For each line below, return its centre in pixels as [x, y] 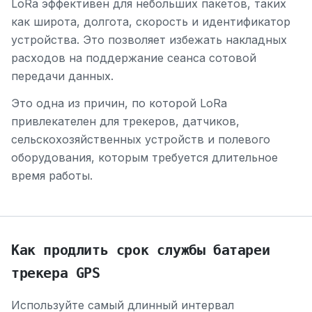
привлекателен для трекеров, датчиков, [125, 121]
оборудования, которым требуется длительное [145, 157]
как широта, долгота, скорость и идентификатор [151, 21]
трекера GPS [56, 273]
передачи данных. [62, 76]
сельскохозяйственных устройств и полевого [141, 139]
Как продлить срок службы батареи [141, 250]
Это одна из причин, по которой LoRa [119, 103]
